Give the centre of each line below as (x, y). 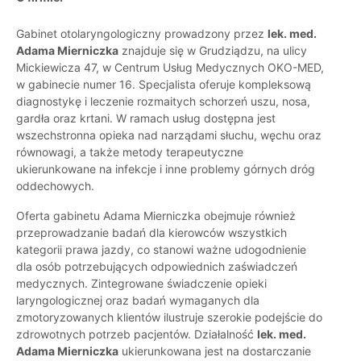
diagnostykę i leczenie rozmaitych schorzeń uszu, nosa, (163, 102)
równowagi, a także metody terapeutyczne (130, 152)
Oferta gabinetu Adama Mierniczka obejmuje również (156, 216)
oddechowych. (55, 186)
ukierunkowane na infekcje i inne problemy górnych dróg (166, 169)
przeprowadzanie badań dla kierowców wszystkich (151, 233)
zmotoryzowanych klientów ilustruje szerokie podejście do (169, 317)
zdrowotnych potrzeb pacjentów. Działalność (137, 334)
